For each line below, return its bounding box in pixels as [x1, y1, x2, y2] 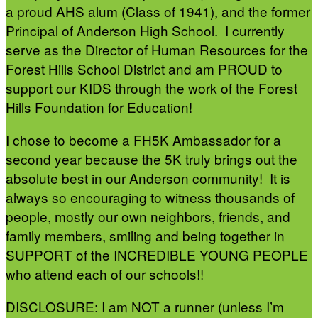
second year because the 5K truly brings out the [6, 148, 297, 168]
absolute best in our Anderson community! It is [6, 168, 290, 187]
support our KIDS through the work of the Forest [6, 77, 297, 97]
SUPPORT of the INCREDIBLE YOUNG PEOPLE [6, 244, 308, 264]
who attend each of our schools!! [6, 263, 204, 283]
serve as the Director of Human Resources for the [6, 39, 308, 59]
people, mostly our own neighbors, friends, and [6, 206, 290, 226]
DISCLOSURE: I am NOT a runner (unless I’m [6, 296, 284, 316]
